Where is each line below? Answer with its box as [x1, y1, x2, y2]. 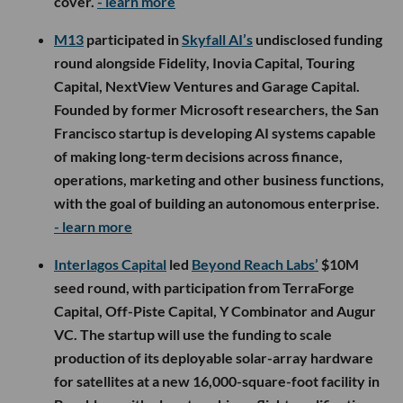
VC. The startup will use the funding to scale [54, 325, 332, 343]
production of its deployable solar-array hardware [54, 348, 373, 366]
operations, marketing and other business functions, [54, 170, 384, 188]
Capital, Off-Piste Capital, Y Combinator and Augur [54, 301, 376, 319]
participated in [84, 30, 182, 48]
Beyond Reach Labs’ [192, 255, 318, 273]
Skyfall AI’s [182, 30, 253, 48]
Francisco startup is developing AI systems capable [54, 123, 376, 141]
